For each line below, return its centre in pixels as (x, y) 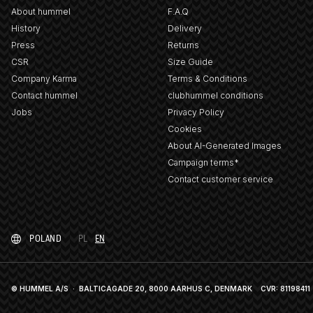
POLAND (45, 239)
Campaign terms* (203, 163)
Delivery (184, 29)
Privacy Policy (196, 112)
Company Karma (44, 79)
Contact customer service (220, 180)
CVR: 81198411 (285, 289)
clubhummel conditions (215, 96)
